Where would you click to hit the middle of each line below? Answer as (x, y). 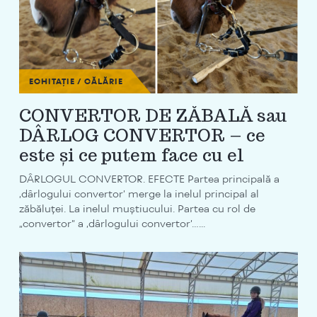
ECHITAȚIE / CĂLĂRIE (76, 81)
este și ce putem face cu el (131, 155)
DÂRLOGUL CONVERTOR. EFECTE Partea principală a (149, 178)
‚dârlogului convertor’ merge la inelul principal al (139, 193)
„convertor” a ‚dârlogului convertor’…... (112, 223)
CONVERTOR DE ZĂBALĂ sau (153, 115)
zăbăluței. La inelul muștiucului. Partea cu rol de (137, 208)
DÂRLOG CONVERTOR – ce (142, 135)
